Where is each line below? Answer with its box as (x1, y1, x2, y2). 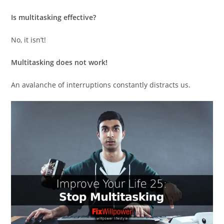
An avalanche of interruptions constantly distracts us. (11, 79, 191, 89)
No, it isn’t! (11, 34, 46, 44)
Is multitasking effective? (11, 12, 96, 22)
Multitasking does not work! (11, 57, 108, 67)
